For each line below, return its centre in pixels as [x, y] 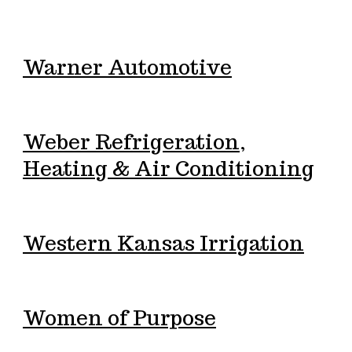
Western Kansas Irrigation [163, 243]
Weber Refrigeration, [134, 141]
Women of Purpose [119, 317]
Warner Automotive [127, 67]
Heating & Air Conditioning [168, 168]
